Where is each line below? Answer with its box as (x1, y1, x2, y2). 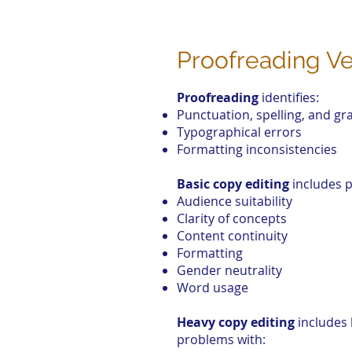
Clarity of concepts (177, 210, 287, 227)
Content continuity (177, 227, 288, 244)
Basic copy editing (177, 175, 292, 192)
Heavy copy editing (177, 313, 298, 331)
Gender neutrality (177, 262, 282, 279)
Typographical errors (177, 123, 302, 141)
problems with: (177, 331, 266, 348)
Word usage (177, 279, 248, 296)
